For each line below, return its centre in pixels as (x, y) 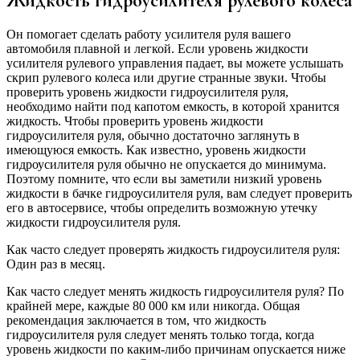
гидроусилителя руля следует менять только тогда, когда (160, 335)
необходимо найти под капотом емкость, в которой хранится (173, 107)
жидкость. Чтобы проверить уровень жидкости (135, 121)
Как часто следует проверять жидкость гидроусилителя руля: (173, 250)
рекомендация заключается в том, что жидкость (136, 321)
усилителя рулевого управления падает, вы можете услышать (175, 63)
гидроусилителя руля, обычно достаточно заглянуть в (153, 136)
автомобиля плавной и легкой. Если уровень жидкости (157, 49)
